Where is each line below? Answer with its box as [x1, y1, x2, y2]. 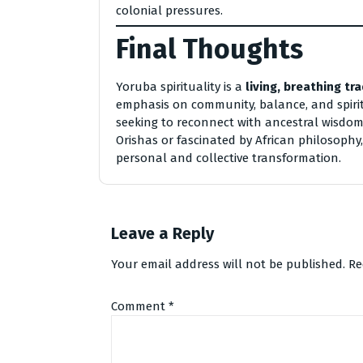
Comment [111, 298, 169, 314]
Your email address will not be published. [111, 256, 345, 271]
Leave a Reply [111, 223, 214, 243]
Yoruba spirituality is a [116, 79, 246, 94]
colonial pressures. [116, 2, 223, 18]
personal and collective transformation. [116, 150, 341, 165]
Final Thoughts [116, 32, 303, 66]
